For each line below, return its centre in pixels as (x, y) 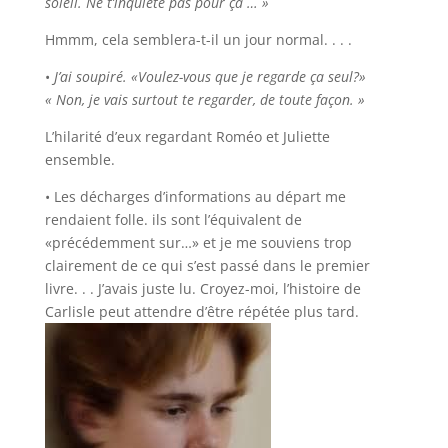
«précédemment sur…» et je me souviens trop (198, 243)
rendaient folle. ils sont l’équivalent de (173, 220)
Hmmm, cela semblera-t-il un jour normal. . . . (198, 40)
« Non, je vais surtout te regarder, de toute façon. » (204, 100)
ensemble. (79, 160)
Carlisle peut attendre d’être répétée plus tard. (201, 312)
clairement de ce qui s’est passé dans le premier (207, 266)
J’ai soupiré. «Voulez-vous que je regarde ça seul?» (209, 77)
